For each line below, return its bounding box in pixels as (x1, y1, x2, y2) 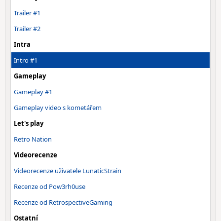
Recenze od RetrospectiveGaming (14, 198, 112, 207)
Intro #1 (14, 56, 37, 65)
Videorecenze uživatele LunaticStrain (14, 166, 121, 175)
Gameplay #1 (14, 87, 52, 96)
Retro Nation (14, 135, 52, 144)
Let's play (14, 119, 43, 128)
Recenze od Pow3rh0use (14, 182, 85, 191)
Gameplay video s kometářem (14, 103, 102, 112)
